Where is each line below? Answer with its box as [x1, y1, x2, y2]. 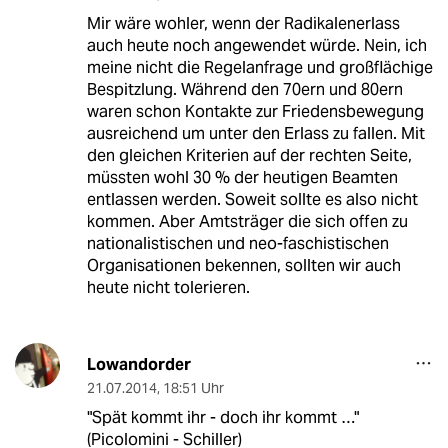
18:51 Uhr [162, 379, 224, 398]
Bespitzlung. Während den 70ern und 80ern [86, 79, 403, 101]
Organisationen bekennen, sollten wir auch [86, 255, 401, 277]
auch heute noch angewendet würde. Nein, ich [86, 35, 427, 57]
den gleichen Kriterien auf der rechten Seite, [86, 145, 412, 167]
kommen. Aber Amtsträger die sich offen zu [86, 211, 408, 233]
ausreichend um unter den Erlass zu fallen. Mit [86, 123, 425, 145]
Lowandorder [86, 354, 191, 376]
